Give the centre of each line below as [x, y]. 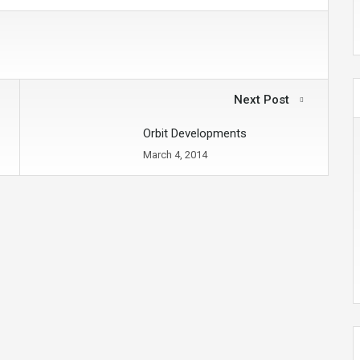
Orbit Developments [195, 133]
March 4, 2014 [175, 155]
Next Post [263, 100]
